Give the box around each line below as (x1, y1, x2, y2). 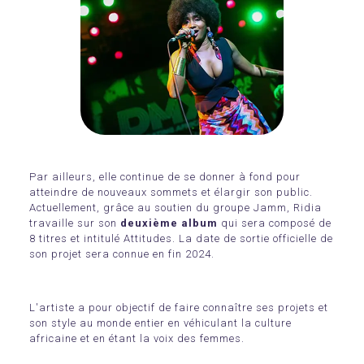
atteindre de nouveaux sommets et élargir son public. (29, 185, 313, 198)
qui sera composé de (218, 216, 331, 229)
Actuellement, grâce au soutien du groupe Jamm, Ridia (29, 201, 322, 214)
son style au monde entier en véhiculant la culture (29, 317, 292, 330)
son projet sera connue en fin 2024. (29, 247, 214, 260)
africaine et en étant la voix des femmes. (29, 332, 245, 345)
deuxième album (120, 216, 218, 229)
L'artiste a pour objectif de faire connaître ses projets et (29, 301, 328, 314)
